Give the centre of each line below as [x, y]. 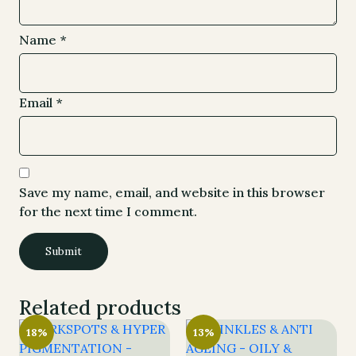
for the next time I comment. [108, 212]
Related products [100, 308]
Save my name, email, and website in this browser [172, 193]
